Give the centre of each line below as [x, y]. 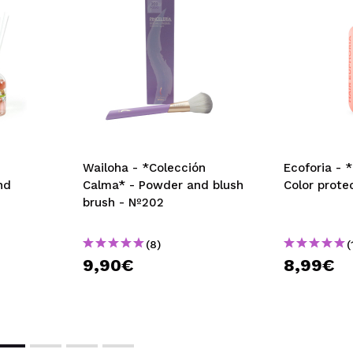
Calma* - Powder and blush [163, 186]
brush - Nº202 [123, 203]
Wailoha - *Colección [144, 168]
